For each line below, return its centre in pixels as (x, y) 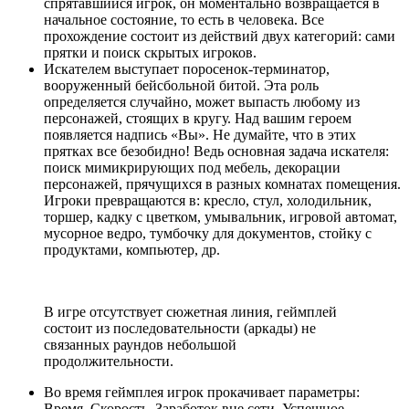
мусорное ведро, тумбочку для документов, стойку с (208, 233)
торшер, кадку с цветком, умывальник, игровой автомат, (220, 216)
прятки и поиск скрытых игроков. (150, 52)
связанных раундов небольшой (140, 344)
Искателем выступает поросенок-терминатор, (187, 68)
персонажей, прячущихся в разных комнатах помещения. (222, 184)
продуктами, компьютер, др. (132, 249)
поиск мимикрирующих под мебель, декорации (192, 167)
